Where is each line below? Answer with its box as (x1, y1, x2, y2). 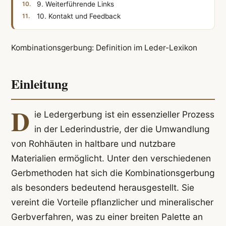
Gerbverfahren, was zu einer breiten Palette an (11, 211, 203, 222)
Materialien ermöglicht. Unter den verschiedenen (11, 153, 211, 164)
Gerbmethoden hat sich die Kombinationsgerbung (11, 167, 215, 179)
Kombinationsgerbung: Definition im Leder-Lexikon (11, 42, 197, 52)
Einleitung (11, 74, 68, 94)
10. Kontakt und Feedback (37, 12, 121, 20)
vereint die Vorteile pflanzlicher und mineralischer (11, 197, 213, 208)
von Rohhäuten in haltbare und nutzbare (11, 138, 176, 149)
